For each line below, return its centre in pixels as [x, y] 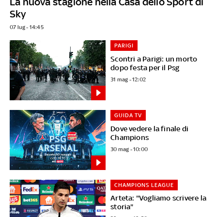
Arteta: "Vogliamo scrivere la [159, 198]
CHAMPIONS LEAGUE [144, 185]
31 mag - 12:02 [128, 79]
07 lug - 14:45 [26, 27]
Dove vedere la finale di [150, 128]
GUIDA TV [128, 115]
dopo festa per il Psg [145, 67]
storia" [122, 207]
